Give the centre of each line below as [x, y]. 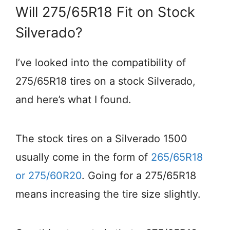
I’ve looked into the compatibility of [101, 62]
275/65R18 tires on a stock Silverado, [106, 81]
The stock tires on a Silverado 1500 [101, 138]
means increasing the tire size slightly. [108, 194]
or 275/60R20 [49, 175]
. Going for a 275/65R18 [139, 175]
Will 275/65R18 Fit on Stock [105, 12]
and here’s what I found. [73, 99]
